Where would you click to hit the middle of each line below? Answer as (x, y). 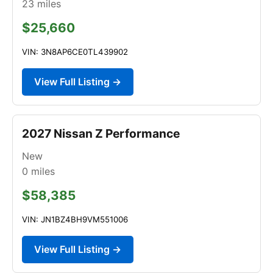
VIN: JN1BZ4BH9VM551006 (75, 219)
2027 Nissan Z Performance (101, 133)
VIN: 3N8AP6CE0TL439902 (75, 51)
